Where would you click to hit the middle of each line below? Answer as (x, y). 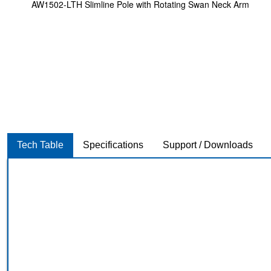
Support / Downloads (208, 145)
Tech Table (40, 145)
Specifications (113, 145)
